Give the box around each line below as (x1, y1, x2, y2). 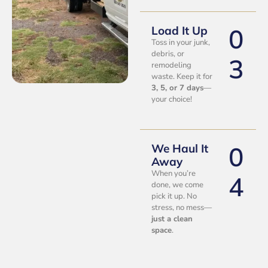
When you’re (152, 167, 196, 179)
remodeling (152, 60, 192, 71)
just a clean (152, 213, 193, 224)
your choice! (152, 94, 193, 105)
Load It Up (152, 23, 208, 38)
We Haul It (152, 141, 209, 156)
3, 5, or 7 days (152, 83, 204, 94)
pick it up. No (152, 190, 197, 202)
